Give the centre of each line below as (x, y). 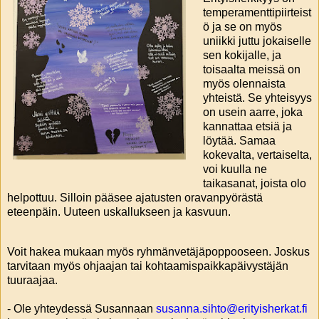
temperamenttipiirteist (257, 13)
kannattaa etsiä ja (247, 127)
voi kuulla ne (235, 169)
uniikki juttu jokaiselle (257, 41)
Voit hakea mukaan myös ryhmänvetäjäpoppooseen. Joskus (158, 252)
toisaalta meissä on (251, 70)
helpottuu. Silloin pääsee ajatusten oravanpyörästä (135, 198)
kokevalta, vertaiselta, (257, 155)
